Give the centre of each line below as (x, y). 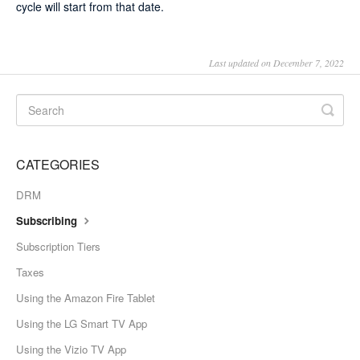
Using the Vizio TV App (71, 350)
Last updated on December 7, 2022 (276, 63)
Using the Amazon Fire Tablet (86, 298)
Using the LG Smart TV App (82, 324)
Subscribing (48, 221)
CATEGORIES (58, 165)
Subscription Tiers (58, 247)
